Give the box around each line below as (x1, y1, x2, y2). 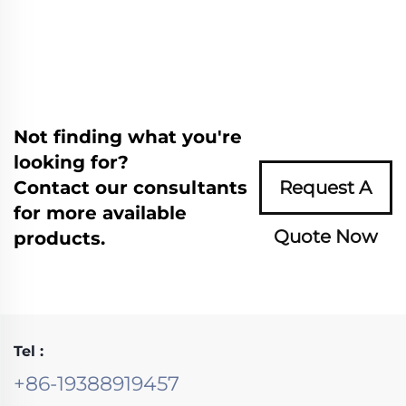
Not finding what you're (14, 125, 242, 148)
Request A (279, 176, 372, 198)
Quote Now (273, 225, 378, 247)
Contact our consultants (14, 176, 247, 198)
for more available (14, 201, 187, 224)
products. (14, 227, 105, 249)
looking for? (14, 150, 129, 173)
